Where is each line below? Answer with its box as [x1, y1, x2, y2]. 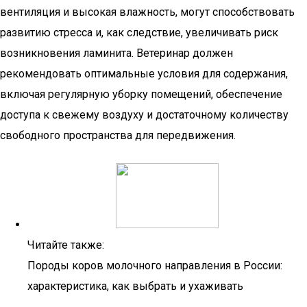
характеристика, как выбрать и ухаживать [27, 280, 243, 293]
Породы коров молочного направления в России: [27, 259, 282, 272]
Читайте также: [27, 238, 104, 251]
